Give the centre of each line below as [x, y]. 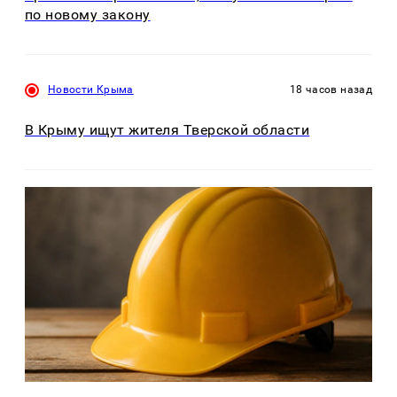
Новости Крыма [91, 90]
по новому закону [88, 15]
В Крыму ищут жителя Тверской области [167, 129]
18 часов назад [331, 90]
